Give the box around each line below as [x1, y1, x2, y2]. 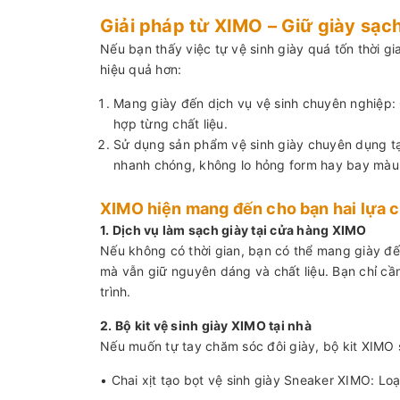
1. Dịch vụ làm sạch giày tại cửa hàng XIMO [100, 221, 367, 237]
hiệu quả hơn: [100, 61, 182, 77]
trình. [100, 283, 131, 299]
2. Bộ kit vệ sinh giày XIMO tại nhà [100, 317, 312, 333]
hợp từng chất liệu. [113, 115, 228, 131]
